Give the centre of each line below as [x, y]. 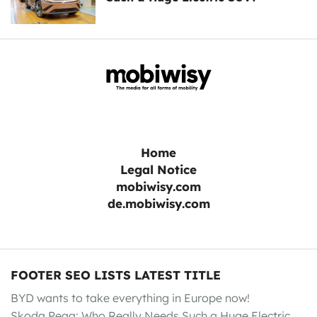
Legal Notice [158, 170]
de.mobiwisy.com [158, 204]
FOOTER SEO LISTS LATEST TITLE [116, 275]
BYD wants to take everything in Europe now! [130, 298]
